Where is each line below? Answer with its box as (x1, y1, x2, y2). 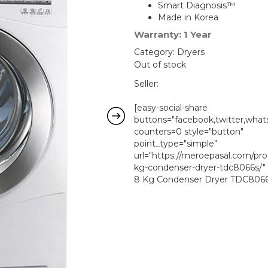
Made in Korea (158, 11, 218, 23)
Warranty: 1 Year (134, 28, 212, 40)
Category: (134, 46, 177, 57)
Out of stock (134, 59, 186, 70)
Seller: (134, 78, 159, 89)
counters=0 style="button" (134, 126, 243, 137)
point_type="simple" (134, 138, 217, 149)
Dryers (177, 46, 205, 57)
